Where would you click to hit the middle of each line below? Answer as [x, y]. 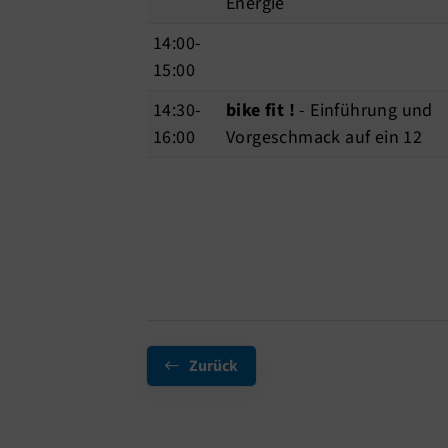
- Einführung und [364, 111]
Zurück [213, 366]
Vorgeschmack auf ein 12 [324, 138]
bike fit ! [260, 111]
